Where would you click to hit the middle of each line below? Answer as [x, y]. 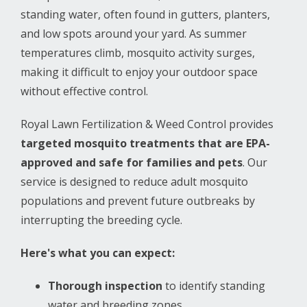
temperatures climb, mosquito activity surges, [138, 52]
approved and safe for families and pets [132, 162]
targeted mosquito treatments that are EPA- [145, 143]
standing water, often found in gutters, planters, [145, 14]
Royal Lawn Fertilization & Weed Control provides [147, 124]
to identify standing [214, 285]
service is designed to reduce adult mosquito [134, 181]
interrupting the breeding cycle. [101, 220]
